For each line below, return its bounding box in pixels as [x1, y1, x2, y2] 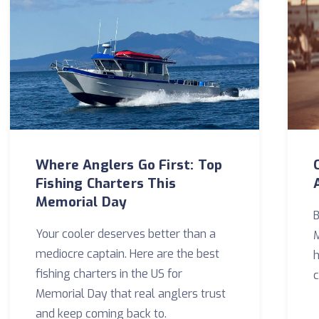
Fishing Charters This [36, 174, 176, 192]
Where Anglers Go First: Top [36, 156, 223, 174]
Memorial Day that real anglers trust [36, 286, 226, 301]
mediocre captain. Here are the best [36, 246, 219, 261]
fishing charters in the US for [36, 266, 182, 281]
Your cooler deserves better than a [36, 226, 216, 241]
